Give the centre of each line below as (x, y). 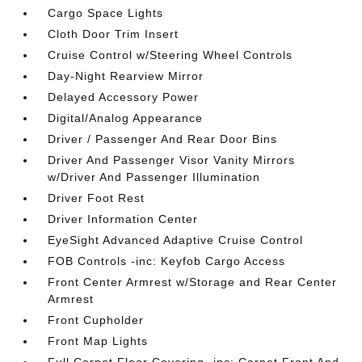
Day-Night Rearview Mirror (126, 76)
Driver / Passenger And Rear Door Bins (163, 139)
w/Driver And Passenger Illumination (154, 177)
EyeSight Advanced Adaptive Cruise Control (176, 240)
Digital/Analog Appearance (126, 118)
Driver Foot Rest (97, 198)
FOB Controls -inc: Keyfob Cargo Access (167, 261)
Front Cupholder (96, 320)
